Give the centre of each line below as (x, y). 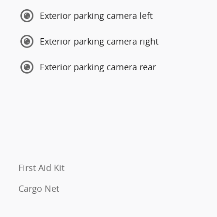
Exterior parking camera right (99, 41)
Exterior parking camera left (96, 15)
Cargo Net (39, 188)
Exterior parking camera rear (98, 67)
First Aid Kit (41, 167)
